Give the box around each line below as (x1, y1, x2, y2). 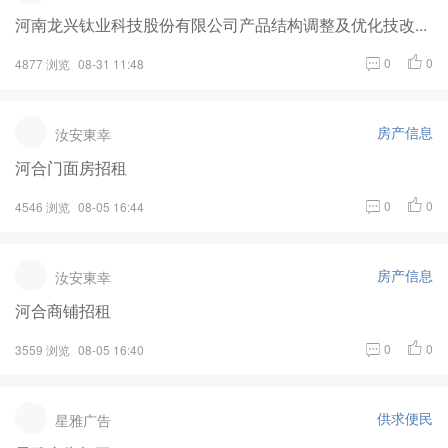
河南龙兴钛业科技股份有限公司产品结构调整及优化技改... (15, 12, 427, 36)
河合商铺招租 (15, 298, 111, 322)
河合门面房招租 (15, 155, 127, 179)
